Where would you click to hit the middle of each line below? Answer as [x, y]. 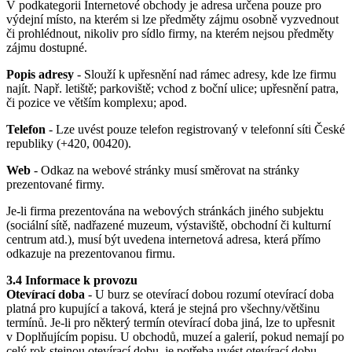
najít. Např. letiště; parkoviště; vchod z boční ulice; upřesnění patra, [172, 88]
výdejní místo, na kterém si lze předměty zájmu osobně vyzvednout [172, 19]
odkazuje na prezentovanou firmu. [91, 253]
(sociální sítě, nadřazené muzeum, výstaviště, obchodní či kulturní [169, 225]
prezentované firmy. [55, 184]
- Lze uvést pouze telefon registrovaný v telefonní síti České [195, 129]
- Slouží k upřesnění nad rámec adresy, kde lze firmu [205, 74]
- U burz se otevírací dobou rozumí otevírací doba [209, 294]
